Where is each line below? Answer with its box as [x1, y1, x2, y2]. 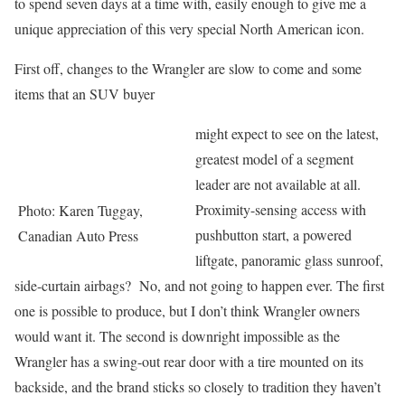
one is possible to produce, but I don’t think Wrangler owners [14, 301, 360, 320]
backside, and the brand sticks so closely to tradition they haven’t [14, 377, 381, 396]
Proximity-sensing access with [195, 200, 366, 219]
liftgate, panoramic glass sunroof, [195, 250, 383, 269]
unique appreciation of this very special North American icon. [14, 19, 364, 38]
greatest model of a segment [195, 149, 353, 168]
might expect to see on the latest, [195, 124, 379, 143]
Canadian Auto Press [18, 226, 138, 245]
